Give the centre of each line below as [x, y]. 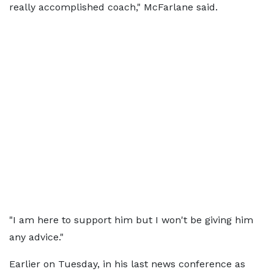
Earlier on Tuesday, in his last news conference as [127, 264]
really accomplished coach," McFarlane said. [113, 7]
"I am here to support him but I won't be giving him [131, 220]
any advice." [36, 237]
